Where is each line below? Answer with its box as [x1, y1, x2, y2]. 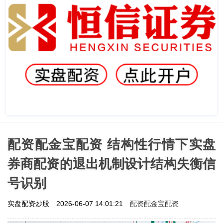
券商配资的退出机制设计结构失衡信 [7, 156, 216, 171]
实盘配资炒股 [7, 199, 51, 208]
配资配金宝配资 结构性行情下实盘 [7, 136, 216, 152]
